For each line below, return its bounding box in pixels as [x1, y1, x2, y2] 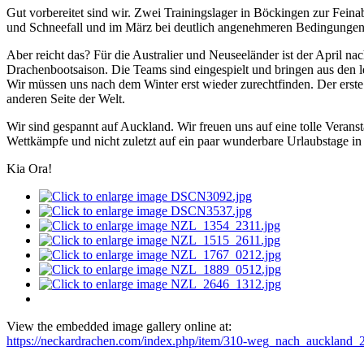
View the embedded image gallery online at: [6, 319, 232, 334]
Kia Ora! [6, 162, 52, 176]
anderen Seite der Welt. [6, 92, 125, 106]
